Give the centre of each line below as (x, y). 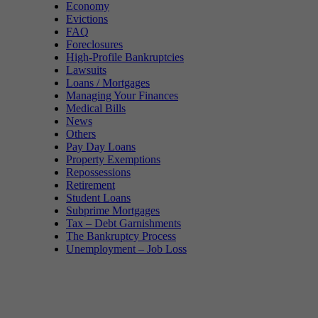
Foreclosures (94, 44)
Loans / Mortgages (108, 82)
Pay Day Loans (101, 146)
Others (81, 133)
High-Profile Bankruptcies (125, 57)
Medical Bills (96, 108)
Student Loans (98, 197)
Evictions (87, 18)
